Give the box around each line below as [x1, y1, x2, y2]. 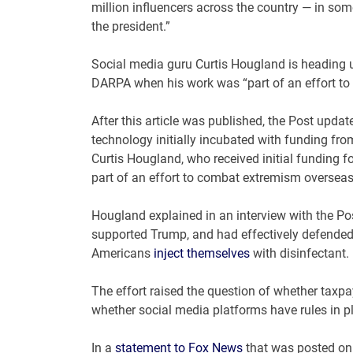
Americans [91, 246, 154, 262]
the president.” [91, 19, 170, 35]
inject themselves [153, 246, 250, 262]
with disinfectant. [249, 246, 349, 262]
